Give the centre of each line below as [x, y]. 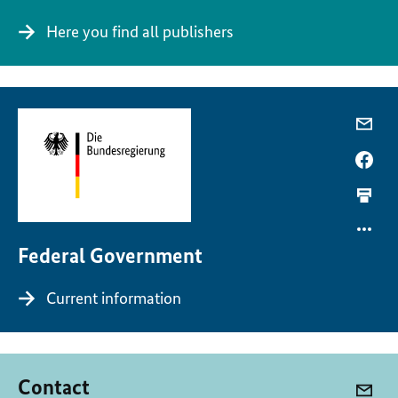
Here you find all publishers [140, 31]
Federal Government [110, 255]
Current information [114, 298]
